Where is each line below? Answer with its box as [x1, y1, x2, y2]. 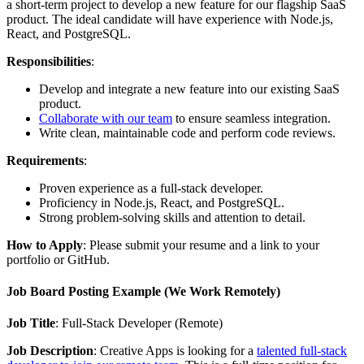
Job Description [6, 344, 93, 358]
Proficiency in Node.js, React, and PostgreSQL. [39, 195, 284, 210]
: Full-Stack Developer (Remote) [55, 316, 223, 331]
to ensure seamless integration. [172, 110, 331, 125]
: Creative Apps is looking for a [93, 344, 257, 358]
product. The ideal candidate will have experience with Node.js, [6, 11, 333, 26]
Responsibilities [6, 54, 91, 68]
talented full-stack [257, 344, 347, 358]
